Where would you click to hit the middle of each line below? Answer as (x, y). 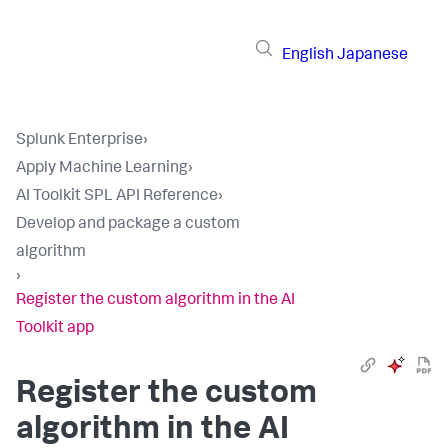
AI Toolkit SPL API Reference (117, 197)
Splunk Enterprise (79, 141)
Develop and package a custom (128, 225)
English (308, 55)
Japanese (372, 55)
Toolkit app (55, 329)
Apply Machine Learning (102, 169)
